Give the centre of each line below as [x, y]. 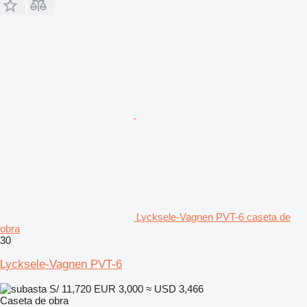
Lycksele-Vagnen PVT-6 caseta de [213, 217]
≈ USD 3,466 [175, 288]
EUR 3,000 [119, 288]
